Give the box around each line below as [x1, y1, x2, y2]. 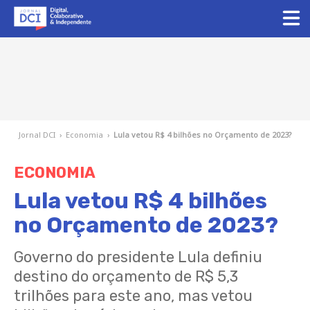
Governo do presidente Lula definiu [14, 248, 262, 266]
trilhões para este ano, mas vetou [14, 286, 253, 305]
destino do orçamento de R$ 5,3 [14, 267, 238, 286]
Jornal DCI [18, 129, 55, 140]
